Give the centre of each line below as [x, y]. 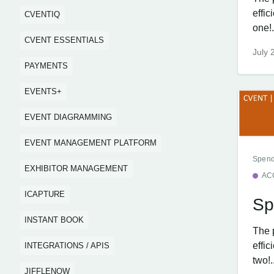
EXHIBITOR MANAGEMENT [76, 168]
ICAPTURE [45, 194]
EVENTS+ [43, 91]
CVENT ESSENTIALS [64, 40]
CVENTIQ [42, 14]
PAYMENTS [46, 66]
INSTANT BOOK [54, 220]
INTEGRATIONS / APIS [67, 246]
